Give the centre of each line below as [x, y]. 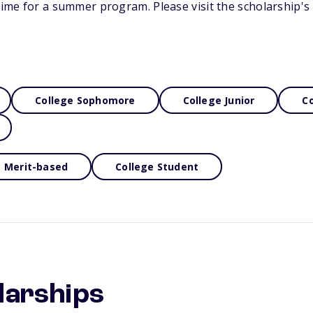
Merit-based [36, 167]
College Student [157, 167]
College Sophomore [85, 100]
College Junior [219, 100]
